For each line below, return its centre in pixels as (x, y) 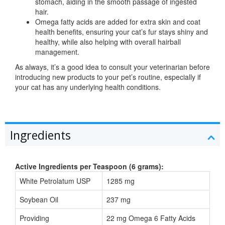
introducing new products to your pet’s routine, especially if (108, 77)
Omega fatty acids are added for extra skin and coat (118, 22)
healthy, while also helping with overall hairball (108, 42)
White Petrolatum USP (55, 181)
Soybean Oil (39, 200)
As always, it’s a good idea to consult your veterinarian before (113, 67)
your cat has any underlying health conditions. (88, 87)
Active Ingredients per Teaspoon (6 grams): (89, 166)
